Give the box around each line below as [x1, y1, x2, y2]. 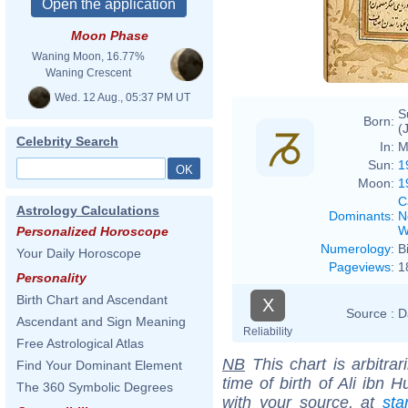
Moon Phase [70, 28, 148, 43]
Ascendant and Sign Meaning [16, 314, 186, 329]
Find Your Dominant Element [16, 358, 182, 372]
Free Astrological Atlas [16, 336, 144, 351]
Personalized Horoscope [16, 224, 168, 239]
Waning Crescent [46, 66, 131, 79]
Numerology [321, 240, 391, 256]
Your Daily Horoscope [16, 246, 141, 260]
